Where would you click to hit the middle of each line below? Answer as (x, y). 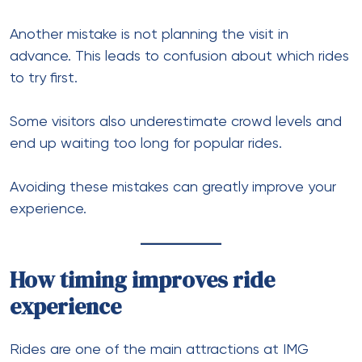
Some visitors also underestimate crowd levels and (176, 122)
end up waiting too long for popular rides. (146, 143)
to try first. (44, 78)
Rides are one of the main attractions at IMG (159, 349)
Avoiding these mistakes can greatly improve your (173, 187)
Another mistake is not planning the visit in (149, 34)
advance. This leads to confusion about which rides (179, 56)
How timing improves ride (142, 279)
